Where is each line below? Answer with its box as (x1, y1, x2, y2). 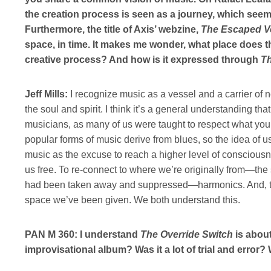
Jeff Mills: (24, 88, 68, 99)
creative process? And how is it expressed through (24, 54, 261, 65)
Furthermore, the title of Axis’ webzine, (24, 24, 201, 34)
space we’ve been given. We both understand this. (24, 194, 247, 205)
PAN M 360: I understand (24, 229, 140, 240)
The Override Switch (140, 229, 233, 240)
